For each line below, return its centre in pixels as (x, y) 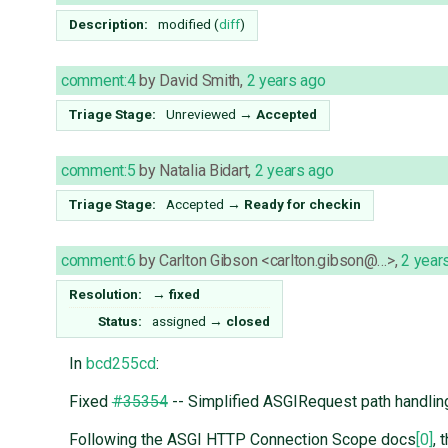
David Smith (200, 81)
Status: (120, 321)
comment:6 (98, 261)
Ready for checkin (302, 204)
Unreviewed (201, 114)
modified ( (188, 24)
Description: (109, 24)
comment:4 (98, 81)
